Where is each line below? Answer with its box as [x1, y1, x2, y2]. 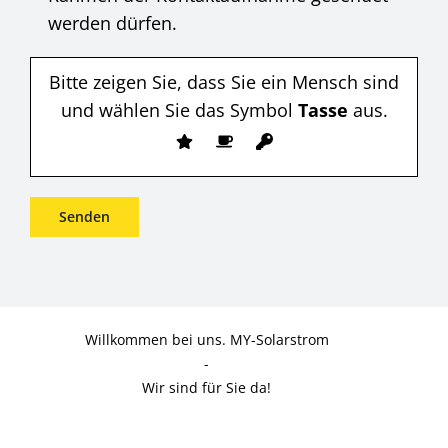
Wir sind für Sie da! [142, 377, 272, 397]
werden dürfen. [47, 10, 177, 35]
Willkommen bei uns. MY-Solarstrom [84, 330, 329, 350]
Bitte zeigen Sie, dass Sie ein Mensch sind [49, 69, 399, 94]
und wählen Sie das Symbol [60, 97, 298, 122]
